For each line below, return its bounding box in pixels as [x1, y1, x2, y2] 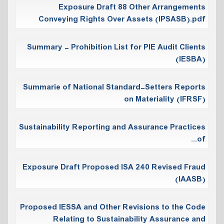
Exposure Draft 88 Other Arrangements [58, 1, 205, 13]
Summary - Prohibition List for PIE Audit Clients [27, 41, 205, 53]
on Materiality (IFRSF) [124, 93, 205, 105]
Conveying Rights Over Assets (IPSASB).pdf [38, 13, 205, 25]
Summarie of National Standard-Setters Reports [23, 81, 205, 93]
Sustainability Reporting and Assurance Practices [19, 121, 205, 133]
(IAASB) [175, 173, 205, 185]
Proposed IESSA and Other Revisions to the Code [20, 201, 205, 213]
